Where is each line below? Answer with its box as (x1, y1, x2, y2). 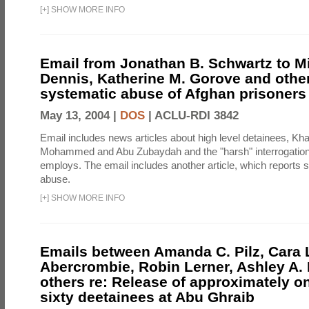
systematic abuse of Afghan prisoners (40, 86, 306, 102)
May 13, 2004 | (40, 109, 120, 123)
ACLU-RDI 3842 (154, 109, 239, 123)
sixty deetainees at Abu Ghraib (40, 289, 255, 306)
